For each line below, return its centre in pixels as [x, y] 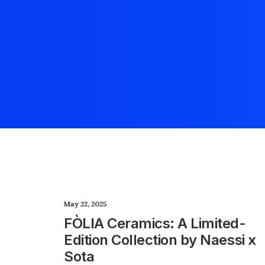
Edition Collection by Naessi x [160, 240]
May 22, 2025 [85, 204]
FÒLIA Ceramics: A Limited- [155, 223]
